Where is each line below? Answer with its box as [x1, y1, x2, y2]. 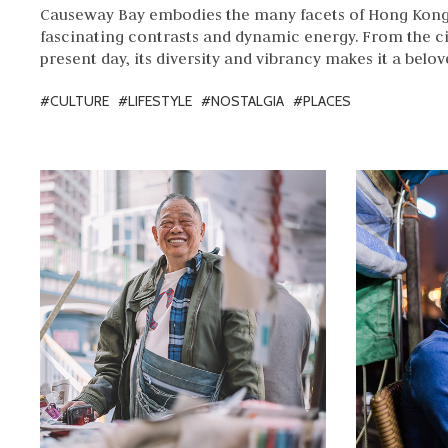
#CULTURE [40, 92, 109, 110]
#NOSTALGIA [201, 92, 284, 110]
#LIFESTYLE [118, 92, 192, 110]
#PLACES [293, 92, 351, 110]
